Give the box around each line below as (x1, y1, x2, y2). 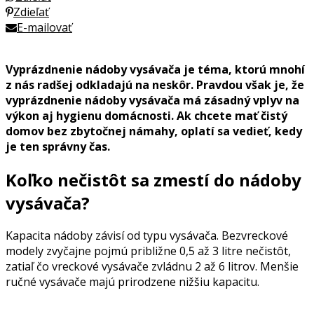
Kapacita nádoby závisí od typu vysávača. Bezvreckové (6, 228, 288, 244)
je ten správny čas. (6, 138, 110, 154)
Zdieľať (13, 4, 49, 20)
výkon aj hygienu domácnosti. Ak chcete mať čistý (6, 107, 287, 123)
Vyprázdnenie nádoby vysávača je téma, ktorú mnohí (6, 61, 305, 77)
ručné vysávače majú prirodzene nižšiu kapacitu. (6, 274, 259, 290)
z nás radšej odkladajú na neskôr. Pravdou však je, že (6, 76, 304, 93)
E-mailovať (17, 19, 72, 35)
